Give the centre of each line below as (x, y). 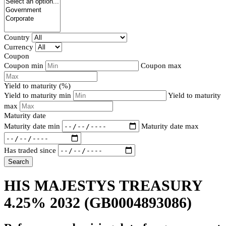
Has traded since (30, 150)
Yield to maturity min (39, 96)
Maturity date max (170, 126)
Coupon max (161, 66)
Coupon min (24, 66)
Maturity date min (32, 126)
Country (17, 38)
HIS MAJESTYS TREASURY (103, 186)
